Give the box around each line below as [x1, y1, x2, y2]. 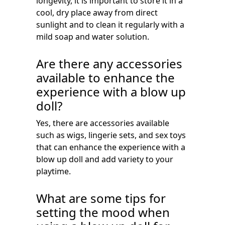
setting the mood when [36, 204, 170, 220]
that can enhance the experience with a [36, 142, 185, 153]
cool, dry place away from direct [36, 7, 158, 18]
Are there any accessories [36, 55, 182, 72]
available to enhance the [36, 69, 175, 86]
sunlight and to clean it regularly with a [36, 19, 184, 30]
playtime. [36, 166, 71, 177]
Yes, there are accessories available [36, 118, 169, 129]
